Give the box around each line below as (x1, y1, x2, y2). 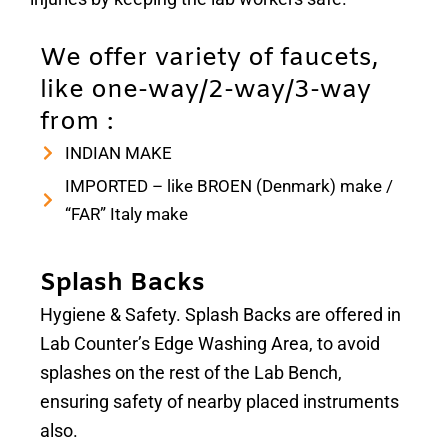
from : (40, 106, 114, 139)
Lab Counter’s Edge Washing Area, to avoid (40, 333, 380, 354)
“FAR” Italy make (65, 204, 188, 224)
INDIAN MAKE (65, 143, 172, 163)
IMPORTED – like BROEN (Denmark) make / (65, 176, 393, 196)
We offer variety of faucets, (40, 42, 379, 75)
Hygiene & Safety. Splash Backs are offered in (40, 304, 401, 325)
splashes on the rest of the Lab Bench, (40, 362, 342, 383)
